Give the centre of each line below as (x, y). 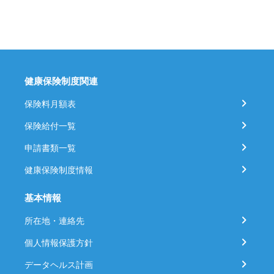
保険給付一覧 (50, 125)
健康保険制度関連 (61, 81)
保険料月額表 (50, 103)
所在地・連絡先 (54, 220)
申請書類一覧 (50, 147)
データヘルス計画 (59, 264)
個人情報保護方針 (59, 242)
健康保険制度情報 (59, 169)
